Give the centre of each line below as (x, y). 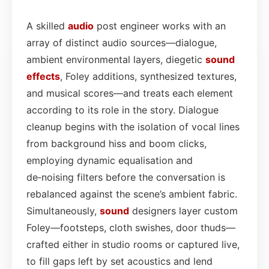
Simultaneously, (63, 210)
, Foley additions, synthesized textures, (148, 76)
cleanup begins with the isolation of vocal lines (133, 126)
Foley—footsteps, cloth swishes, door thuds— (131, 227)
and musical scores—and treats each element (130, 93)
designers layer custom (183, 210)
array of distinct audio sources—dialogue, (122, 42)
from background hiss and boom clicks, (116, 143)
